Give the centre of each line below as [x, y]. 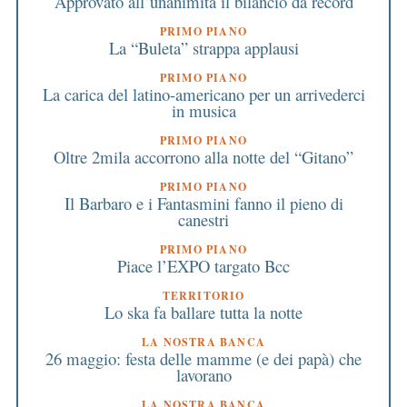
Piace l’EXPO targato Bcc [203, 265]
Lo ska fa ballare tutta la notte [203, 312]
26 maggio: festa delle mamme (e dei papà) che [203, 358]
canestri [203, 219]
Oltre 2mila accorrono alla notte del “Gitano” [203, 156]
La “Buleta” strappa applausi [203, 47]
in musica [203, 110]
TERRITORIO [203, 295]
